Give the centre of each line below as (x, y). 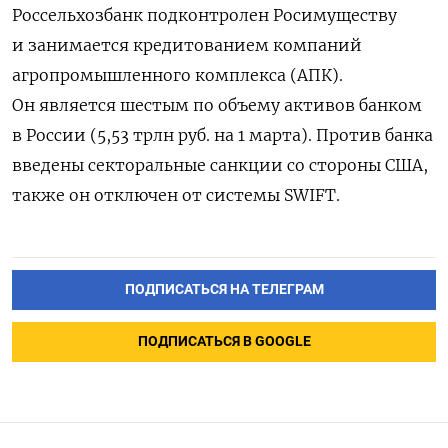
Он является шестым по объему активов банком (217, 105)
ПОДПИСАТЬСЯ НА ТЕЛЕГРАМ (224, 290)
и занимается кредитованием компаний (187, 45)
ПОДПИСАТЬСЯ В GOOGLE (224, 342)
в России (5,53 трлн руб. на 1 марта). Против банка (222, 135)
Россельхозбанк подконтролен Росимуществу (204, 15)
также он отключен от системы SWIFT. (176, 195)
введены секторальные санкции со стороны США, (220, 165)
